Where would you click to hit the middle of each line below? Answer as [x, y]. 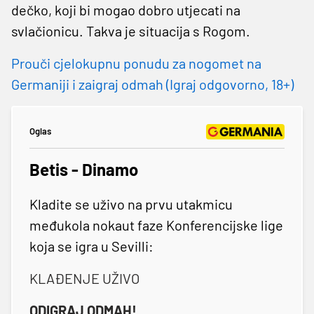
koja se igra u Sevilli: [91, 246]
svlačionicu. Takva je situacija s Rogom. [131, 30]
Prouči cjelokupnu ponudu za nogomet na [136, 63]
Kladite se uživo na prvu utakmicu [131, 204]
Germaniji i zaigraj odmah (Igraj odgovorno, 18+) [152, 84]
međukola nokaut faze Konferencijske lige [156, 225]
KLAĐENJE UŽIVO [84, 278]
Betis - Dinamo [84, 169]
